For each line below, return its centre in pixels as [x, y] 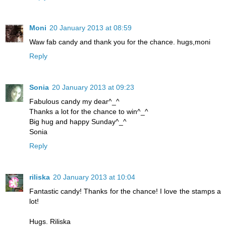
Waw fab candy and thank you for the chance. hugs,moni [120, 42]
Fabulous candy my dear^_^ [74, 102]
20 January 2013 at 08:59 [91, 28]
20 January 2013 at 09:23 [93, 88]
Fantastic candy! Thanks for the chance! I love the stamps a [125, 191]
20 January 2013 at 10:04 [94, 177]
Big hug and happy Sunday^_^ [78, 122]
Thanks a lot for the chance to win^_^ [89, 112]
